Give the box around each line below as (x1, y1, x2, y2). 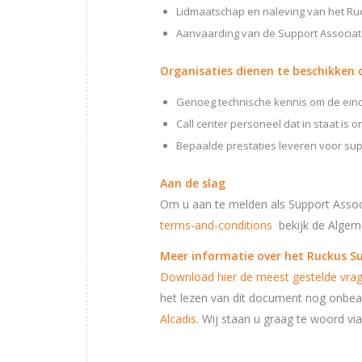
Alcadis (160, 310, 196, 326)
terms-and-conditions (160, 217, 272, 233)
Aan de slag (160, 175, 225, 191)
